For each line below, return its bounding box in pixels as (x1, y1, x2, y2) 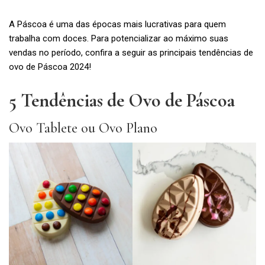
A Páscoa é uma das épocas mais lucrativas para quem (9, 19, 226, 30)
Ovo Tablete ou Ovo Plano (9, 119, 157, 137)
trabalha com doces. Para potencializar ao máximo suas (9, 33, 228, 44)
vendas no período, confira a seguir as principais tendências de (9, 47, 253, 58)
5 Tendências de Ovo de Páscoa (9, 88, 235, 112)
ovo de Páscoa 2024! (9, 62, 91, 72)
